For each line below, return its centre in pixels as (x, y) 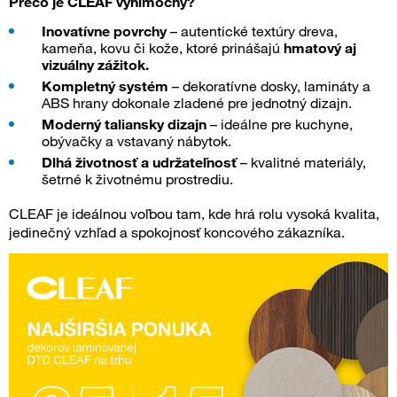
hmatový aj (320, 48)
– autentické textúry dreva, (252, 31)
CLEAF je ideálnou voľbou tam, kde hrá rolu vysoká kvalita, (194, 214)
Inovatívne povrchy (104, 31)
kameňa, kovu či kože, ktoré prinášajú (163, 48)
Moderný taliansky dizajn (124, 124)
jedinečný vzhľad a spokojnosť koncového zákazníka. (177, 233)
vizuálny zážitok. (95, 65)
